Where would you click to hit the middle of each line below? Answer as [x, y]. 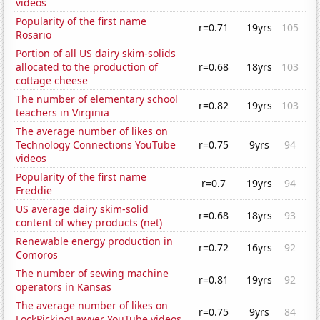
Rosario [34, 35]
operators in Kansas [64, 287]
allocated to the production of [87, 67]
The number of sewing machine [92, 274]
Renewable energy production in [95, 241]
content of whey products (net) [89, 223]
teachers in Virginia [63, 113]
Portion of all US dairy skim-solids [96, 54]
